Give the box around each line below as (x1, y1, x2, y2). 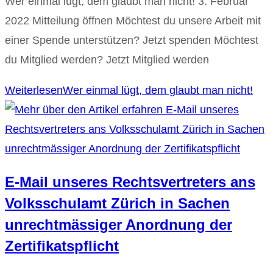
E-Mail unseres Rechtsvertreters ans (5, 174, 255, 191)
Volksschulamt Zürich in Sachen (5, 195, 230, 212)
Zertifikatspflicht (5, 238, 119, 255)
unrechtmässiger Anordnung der (5, 216, 232, 233)
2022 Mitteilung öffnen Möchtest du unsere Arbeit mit (5, 15, 261, 27)
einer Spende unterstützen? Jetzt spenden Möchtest (5, 34, 258, 47)
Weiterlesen (5, 84, 63, 97)
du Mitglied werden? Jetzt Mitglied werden (5, 54, 209, 66)
